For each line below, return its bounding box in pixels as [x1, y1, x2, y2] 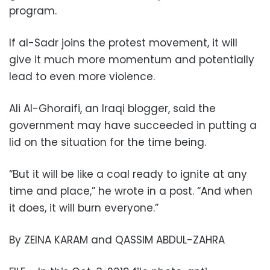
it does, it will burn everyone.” [9, 201, 159, 216]
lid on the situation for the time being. [9, 135, 206, 150]
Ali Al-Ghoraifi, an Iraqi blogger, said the [9, 101, 216, 116]
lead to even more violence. [9, 69, 155, 84]
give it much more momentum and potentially [9, 52, 254, 67]
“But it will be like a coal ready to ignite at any [9, 167, 247, 182]
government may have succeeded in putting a [9, 118, 257, 133]
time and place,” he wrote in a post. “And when [9, 184, 253, 199]
